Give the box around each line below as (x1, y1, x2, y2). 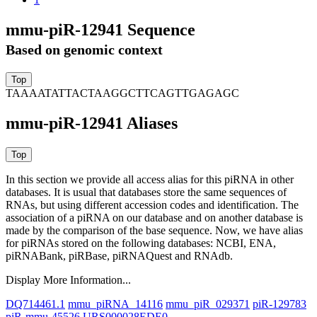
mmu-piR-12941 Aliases (6, 114, 178, 133)
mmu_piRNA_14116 (68, 298, 163, 311)
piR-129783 (253, 298, 306, 311)
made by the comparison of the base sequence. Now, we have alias (6, 224, 303, 237)
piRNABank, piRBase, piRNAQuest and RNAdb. (6, 250, 233, 263)
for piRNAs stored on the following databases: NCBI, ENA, (6, 237, 276, 250)
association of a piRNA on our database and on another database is (6, 212, 303, 224)
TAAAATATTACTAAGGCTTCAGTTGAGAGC (6, 87, 239, 100)
